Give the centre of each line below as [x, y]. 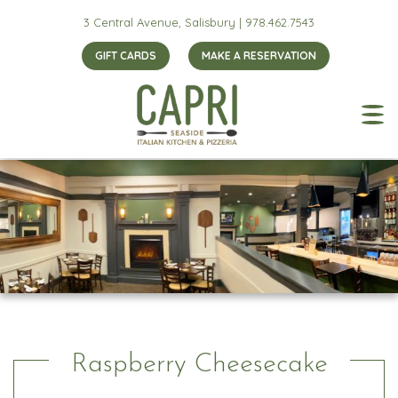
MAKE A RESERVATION [259, 56]
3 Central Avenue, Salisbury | [164, 22]
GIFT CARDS [126, 56]
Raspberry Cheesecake [199, 365]
